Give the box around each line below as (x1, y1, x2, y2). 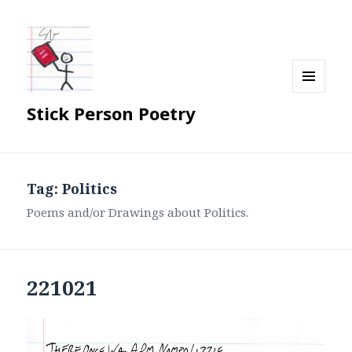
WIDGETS (292, 118, 339, 132)
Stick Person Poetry (27, 101, 196, 126)
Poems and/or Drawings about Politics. (27, 204, 249, 221)
